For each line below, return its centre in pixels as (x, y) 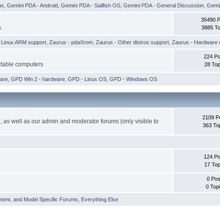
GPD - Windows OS (134, 79)
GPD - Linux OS (87, 79)
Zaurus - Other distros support (133, 42)
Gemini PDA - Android (33, 5)
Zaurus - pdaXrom (71, 42)
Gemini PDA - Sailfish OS (91, 5)
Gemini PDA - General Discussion (164, 5)
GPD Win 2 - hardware (38, 79)
